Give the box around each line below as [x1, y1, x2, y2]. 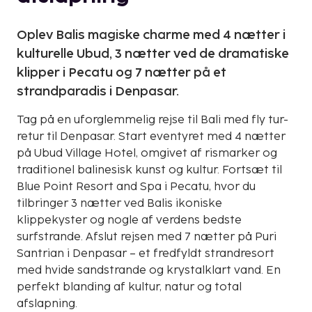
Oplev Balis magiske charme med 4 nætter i [17, 27, 286, 42]
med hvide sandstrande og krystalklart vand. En [17, 263, 281, 277]
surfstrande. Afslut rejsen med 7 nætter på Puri [17, 230, 276, 244]
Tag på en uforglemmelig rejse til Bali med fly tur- [17, 113, 288, 127]
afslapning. [17, 297, 77, 311]
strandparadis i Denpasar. [17, 84, 179, 99]
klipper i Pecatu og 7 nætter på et [17, 65, 226, 80]
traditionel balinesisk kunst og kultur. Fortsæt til [17, 163, 282, 177]
